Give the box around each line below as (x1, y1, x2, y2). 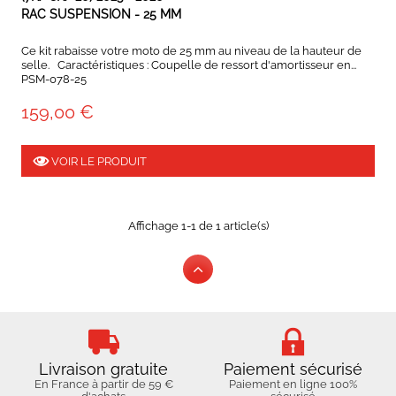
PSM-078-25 (21, 72, 87, 87)
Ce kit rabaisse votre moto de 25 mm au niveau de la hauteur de (21, 44, 362, 58)
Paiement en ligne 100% (228, 377, 357, 392)
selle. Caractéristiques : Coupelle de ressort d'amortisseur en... (21, 58, 356, 72)
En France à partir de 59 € (34, 377, 173, 392)
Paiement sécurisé (223, 360, 362, 379)
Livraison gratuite (39, 360, 168, 379)
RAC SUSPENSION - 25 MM (21, 7, 181, 22)
